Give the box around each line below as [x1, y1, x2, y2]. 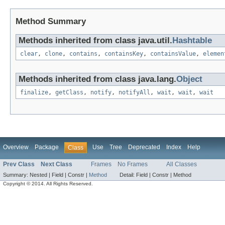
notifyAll [119, 89, 150, 96]
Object [176, 74, 202, 84]
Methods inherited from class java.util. [19, 36, 172, 46]
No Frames [118, 161, 148, 168]
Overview [3, 144, 29, 151]
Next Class [41, 161, 72, 168]
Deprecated [128, 144, 160, 151]
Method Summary [16, 17, 86, 27]
